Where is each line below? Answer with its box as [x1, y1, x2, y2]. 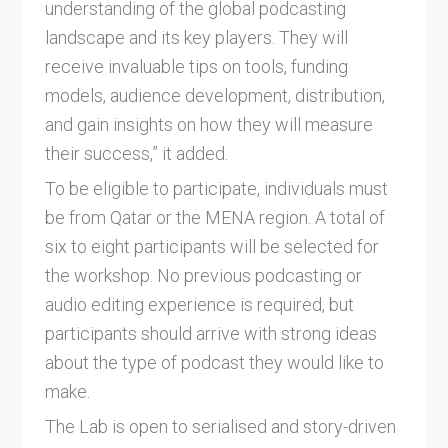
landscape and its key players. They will [44, 27, 348, 49]
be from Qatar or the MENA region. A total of [44, 207, 385, 229]
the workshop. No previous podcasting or [44, 265, 362, 287]
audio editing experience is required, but [44, 294, 354, 316]
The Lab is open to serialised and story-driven [44, 415, 396, 437]
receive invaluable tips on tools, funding [44, 56, 348, 78]
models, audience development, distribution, [44, 85, 385, 107]
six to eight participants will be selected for [44, 236, 379, 258]
